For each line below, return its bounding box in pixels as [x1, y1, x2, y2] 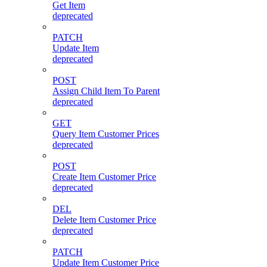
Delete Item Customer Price [52, 214, 156, 225]
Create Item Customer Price [52, 171, 156, 182]
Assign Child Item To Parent [52, 85, 160, 96]
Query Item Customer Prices [52, 128, 159, 139]
